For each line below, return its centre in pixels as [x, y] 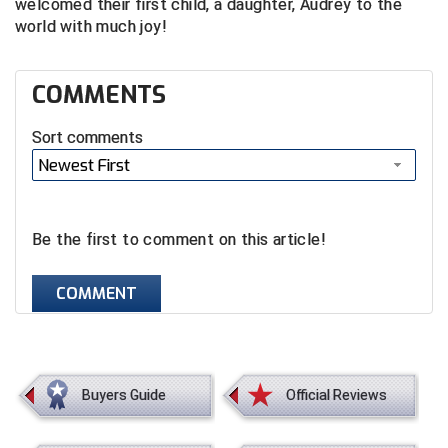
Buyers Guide [123, 395]
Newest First [84, 165]
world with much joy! [91, 26]
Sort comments [87, 137]
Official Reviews [336, 395]
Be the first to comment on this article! [179, 239]
